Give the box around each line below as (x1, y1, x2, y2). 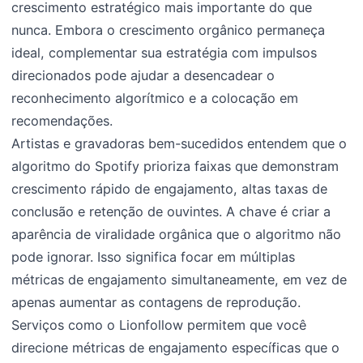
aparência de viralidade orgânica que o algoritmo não (11, 226, 342, 243)
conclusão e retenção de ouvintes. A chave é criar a (11, 203, 331, 220)
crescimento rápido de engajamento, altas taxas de (11, 181, 328, 198)
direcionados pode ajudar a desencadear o (11, 67, 275, 84)
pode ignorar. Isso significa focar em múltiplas (11, 249, 296, 266)
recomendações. (11, 113, 113, 130)
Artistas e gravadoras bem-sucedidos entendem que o (11, 135, 348, 152)
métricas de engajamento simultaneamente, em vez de (11, 271, 348, 288)
